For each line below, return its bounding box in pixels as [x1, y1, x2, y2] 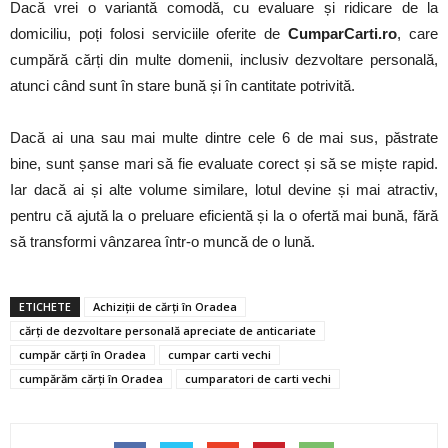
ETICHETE [19, 299, 71, 314]
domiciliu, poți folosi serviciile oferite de [10, 25, 289, 42]
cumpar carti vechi [168, 347, 271, 362]
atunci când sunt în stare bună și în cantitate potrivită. [10, 77, 355, 94]
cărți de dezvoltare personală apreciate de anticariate [19, 323, 316, 338]
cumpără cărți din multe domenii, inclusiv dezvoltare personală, [10, 51, 438, 68]
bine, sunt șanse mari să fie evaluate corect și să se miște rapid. [10, 155, 438, 172]
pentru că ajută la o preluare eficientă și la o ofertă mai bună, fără [10, 207, 438, 224]
